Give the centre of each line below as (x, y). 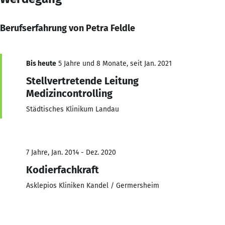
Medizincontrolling (69, 93)
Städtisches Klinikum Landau (73, 109)
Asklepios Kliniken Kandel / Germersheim (93, 185)
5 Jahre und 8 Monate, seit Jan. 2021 (114, 63)
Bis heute (41, 63)
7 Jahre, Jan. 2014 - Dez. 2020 (71, 152)
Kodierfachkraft (63, 170)
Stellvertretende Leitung (82, 81)
